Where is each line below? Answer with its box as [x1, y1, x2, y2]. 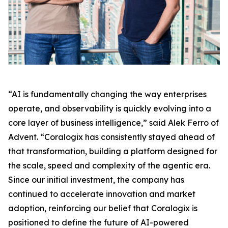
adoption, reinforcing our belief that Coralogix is [8, 203, 197, 213]
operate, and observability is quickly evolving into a [8, 103, 211, 113]
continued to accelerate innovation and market [8, 189, 195, 199]
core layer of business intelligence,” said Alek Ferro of [8, 118, 219, 128]
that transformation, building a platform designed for [8, 146, 217, 156]
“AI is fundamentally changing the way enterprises [8, 89, 207, 99]
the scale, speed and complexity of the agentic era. [8, 160, 210, 170]
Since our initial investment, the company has [8, 175, 184, 185]
